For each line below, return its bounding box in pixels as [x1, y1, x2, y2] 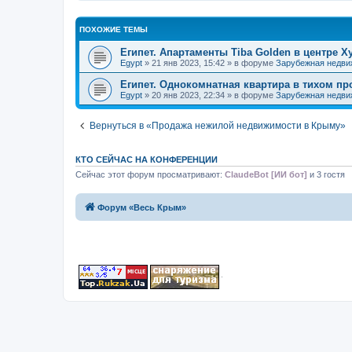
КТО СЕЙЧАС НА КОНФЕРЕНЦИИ [75, 155, 218, 165]
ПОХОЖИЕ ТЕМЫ [79, 25, 148, 35]
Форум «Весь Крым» [97, 202, 186, 212]
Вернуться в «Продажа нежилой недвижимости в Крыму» [90, 120, 346, 132]
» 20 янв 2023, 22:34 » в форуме [142, 90, 276, 101]
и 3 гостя [307, 170, 345, 180]
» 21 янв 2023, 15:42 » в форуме [142, 58, 276, 68]
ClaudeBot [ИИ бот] [225, 170, 307, 180]
